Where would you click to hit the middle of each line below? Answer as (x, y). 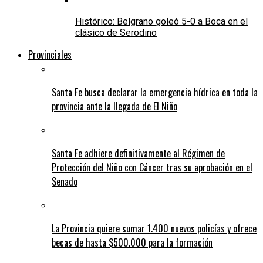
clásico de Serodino (116, 33)
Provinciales (50, 55)
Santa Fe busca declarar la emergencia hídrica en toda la (155, 92)
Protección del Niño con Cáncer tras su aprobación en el (152, 168)
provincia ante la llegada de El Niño (114, 107)
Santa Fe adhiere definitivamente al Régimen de (138, 154)
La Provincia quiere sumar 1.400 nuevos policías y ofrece (154, 229)
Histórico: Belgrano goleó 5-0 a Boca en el (161, 22)
